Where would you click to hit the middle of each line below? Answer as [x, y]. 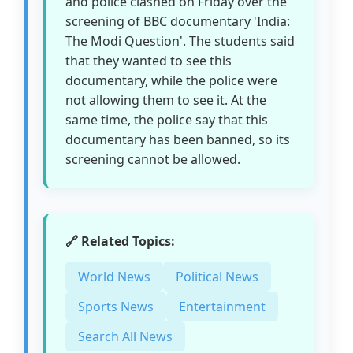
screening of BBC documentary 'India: [178, 22]
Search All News [126, 337]
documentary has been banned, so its [178, 140]
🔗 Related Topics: [121, 242]
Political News [217, 277]
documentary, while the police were [172, 81]
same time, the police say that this [167, 120]
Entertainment [223, 307]
